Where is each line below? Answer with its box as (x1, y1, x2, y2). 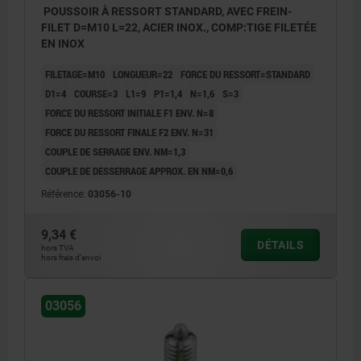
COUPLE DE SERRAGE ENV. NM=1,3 (45, 144, 185, 160)
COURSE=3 (74, 86, 118, 102)
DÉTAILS (257, 239, 304, 252)
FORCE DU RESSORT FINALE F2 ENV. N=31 (45, 125, 214, 140)
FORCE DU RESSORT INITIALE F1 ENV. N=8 (45, 106, 214, 121)
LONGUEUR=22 (113, 67, 172, 82)
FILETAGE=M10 (45, 67, 105, 82)
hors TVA (41, 243, 74, 253)
